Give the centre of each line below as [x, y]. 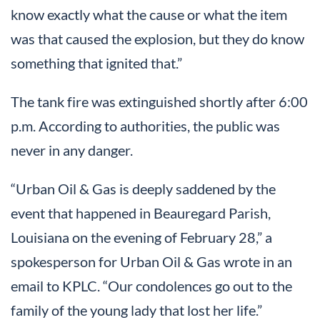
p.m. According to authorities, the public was [145, 126]
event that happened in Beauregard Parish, [141, 213]
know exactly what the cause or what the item [149, 15]
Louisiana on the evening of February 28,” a [141, 237]
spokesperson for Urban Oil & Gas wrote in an [151, 262]
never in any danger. [72, 150]
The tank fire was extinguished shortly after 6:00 [159, 102]
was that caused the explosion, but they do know [157, 39]
